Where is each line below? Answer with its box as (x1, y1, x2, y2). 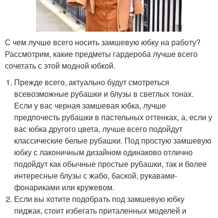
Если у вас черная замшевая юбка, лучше (14, 100, 166, 111)
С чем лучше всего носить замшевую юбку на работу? (5, 36, 200, 48)
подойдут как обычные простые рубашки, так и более (14, 158, 207, 169)
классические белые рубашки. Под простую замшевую (14, 135, 212, 146)
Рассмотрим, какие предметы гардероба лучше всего (5, 48, 198, 59)
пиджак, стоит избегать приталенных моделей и (14, 205, 187, 216)
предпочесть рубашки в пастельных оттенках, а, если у (14, 111, 213, 123)
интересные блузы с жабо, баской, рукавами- (14, 170, 178, 181)
